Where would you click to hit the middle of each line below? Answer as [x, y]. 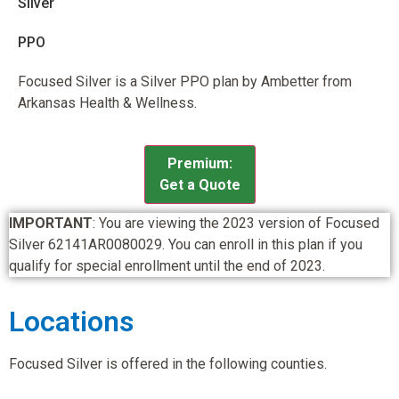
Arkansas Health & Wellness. [107, 103]
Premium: [199, 163]
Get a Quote [199, 184]
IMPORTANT [51, 223]
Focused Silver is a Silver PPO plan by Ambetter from [185, 82]
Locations [71, 322]
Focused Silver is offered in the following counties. [168, 364]
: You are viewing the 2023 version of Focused [236, 223]
